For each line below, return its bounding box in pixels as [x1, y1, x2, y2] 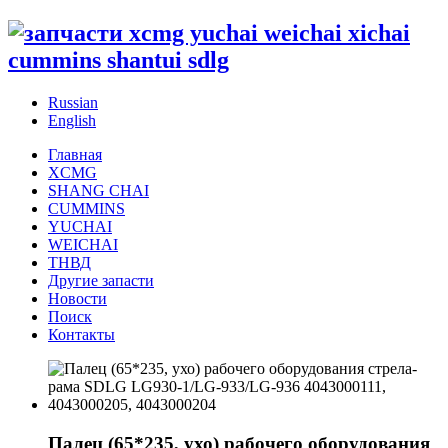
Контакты [48, 325, 115, 343]
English [48, 111, 96, 129]
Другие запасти [48, 271, 154, 289]
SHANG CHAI [48, 181, 149, 199]
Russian [48, 93, 98, 111]
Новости [48, 289, 107, 307]
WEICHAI [48, 235, 118, 253]
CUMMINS [48, 199, 125, 217]
